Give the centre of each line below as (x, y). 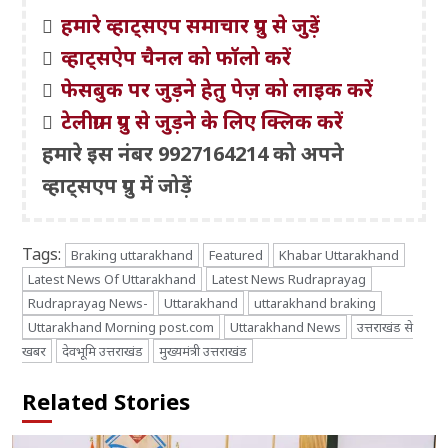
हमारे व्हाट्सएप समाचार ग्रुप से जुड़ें (191, 26)
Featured (236, 255)
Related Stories (106, 401)
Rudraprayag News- (88, 303)
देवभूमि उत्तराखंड (103, 351)
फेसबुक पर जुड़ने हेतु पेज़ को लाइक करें (217, 90)
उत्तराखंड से (385, 327)
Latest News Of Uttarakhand (112, 279)
